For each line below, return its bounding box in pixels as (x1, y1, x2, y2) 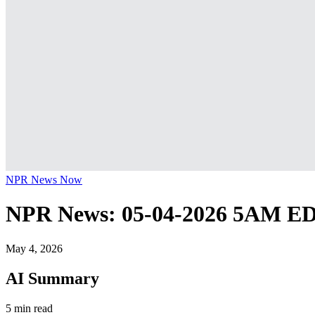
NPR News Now (6, 174, 82, 186)
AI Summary (6, 269, 99, 288)
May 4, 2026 (6, 242, 63, 255)
